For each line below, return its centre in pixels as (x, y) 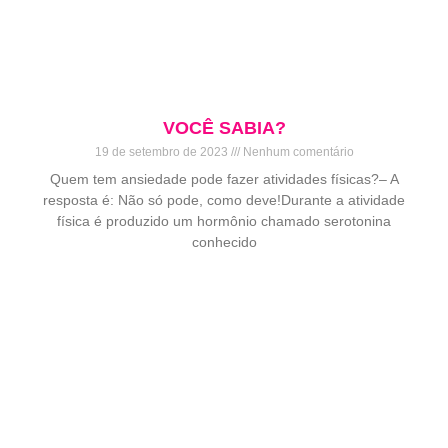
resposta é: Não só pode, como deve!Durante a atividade (224, 200)
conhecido (224, 242)
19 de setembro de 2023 (162, 152)
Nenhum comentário (296, 152)
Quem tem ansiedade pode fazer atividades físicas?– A (224, 179)
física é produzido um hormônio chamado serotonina (224, 221)
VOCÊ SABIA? (224, 128)
